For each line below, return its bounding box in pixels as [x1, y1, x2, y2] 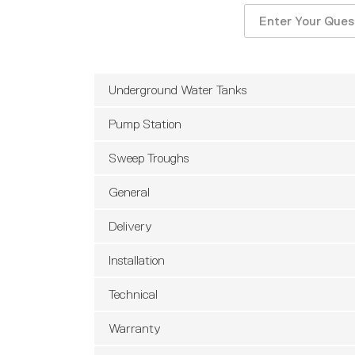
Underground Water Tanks [108, 82, 246, 97]
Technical [108, 286, 158, 301]
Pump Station [108, 116, 181, 131]
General [108, 184, 150, 199]
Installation [108, 252, 165, 267]
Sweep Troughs [108, 150, 189, 165]
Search [242, 4, 281, 19]
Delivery [108, 218, 152, 233]
